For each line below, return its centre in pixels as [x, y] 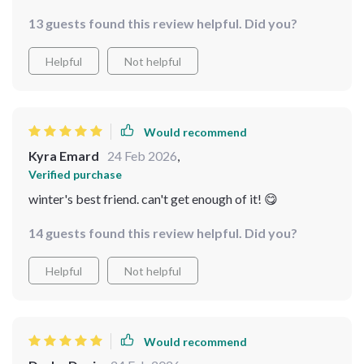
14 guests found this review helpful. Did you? [163, 233]
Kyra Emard [64, 156]
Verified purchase [75, 174]
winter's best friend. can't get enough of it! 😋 [153, 199]
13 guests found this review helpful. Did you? [163, 23]
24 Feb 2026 [142, 156]
